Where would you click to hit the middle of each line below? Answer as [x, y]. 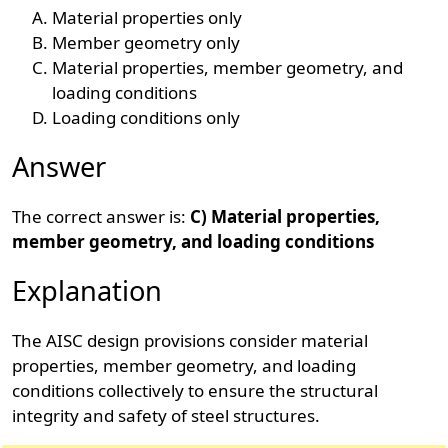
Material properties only [147, 17]
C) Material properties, [285, 216]
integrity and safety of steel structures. [166, 415]
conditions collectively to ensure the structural [195, 390]
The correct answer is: [101, 216]
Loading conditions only [146, 117]
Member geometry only [146, 42]
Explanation [87, 290]
